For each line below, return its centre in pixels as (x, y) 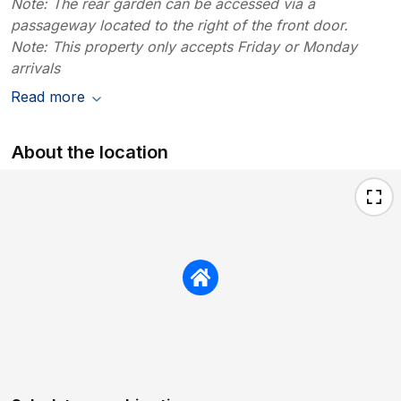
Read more (48, 96)
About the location (90, 152)
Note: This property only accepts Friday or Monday (184, 46)
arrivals (35, 68)
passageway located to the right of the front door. (179, 25)
